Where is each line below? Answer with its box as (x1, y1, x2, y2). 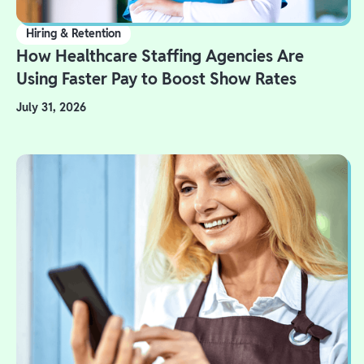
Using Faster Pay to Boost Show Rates (16, 67, 297, 89)
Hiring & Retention (26, 25, 121, 41)
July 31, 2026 (16, 99, 86, 115)
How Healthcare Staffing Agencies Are (16, 45, 304, 67)
